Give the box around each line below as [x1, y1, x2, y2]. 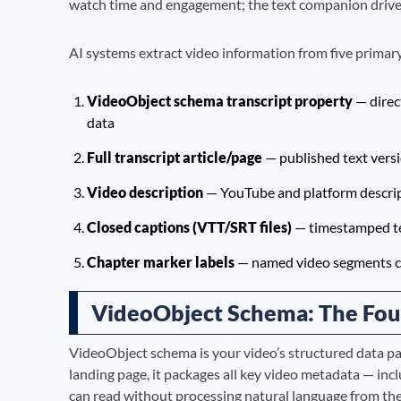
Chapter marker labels [87, 252, 235, 270]
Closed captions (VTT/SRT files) [87, 218, 292, 235]
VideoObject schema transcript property [87, 91, 353, 109]
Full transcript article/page [87, 148, 262, 166]
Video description [87, 183, 203, 200]
